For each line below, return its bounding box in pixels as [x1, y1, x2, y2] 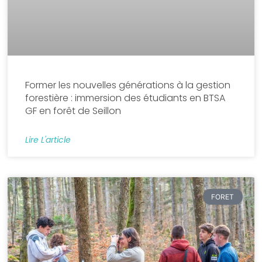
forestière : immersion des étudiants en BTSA [25, 91, 226, 105]
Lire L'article [25, 134, 71, 146]
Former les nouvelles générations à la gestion [25, 78, 231, 92]
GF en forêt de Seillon [25, 104, 122, 118]
